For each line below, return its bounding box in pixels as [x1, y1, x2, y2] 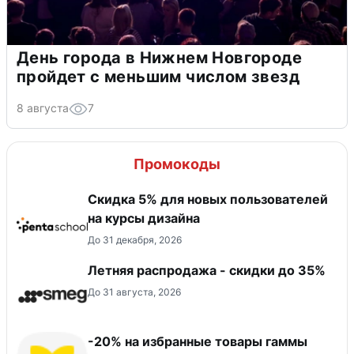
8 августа [17, 101, 69, 115]
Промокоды [134, 156, 220, 173]
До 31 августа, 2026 [88, 286, 181, 299]
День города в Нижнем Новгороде [17, 48, 302, 68]
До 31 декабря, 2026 [88, 234, 182, 247]
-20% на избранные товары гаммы [88, 333, 307, 350]
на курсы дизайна [88, 210, 200, 227]
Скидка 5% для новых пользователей [88, 191, 328, 208]
